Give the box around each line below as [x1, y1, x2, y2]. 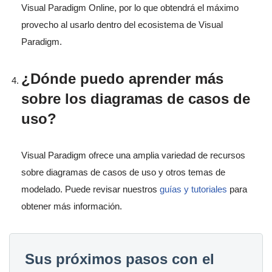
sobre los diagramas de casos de [21, 90, 250, 107]
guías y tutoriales [160, 183, 227, 194]
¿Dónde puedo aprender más [21, 70, 223, 87]
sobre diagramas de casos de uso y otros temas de [21, 166, 225, 177]
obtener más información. [21, 200, 122, 211]
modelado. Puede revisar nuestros [21, 183, 160, 194]
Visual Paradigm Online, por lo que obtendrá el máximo [21, 2, 239, 13]
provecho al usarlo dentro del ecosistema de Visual [21, 19, 223, 30]
